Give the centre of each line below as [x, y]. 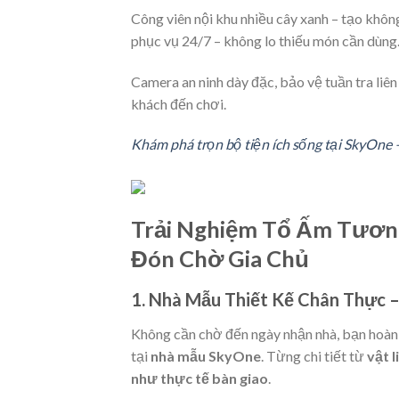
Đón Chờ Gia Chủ [220, 259]
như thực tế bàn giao [199, 378]
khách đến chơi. [179, 103]
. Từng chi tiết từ [314, 355]
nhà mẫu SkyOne [206, 355]
